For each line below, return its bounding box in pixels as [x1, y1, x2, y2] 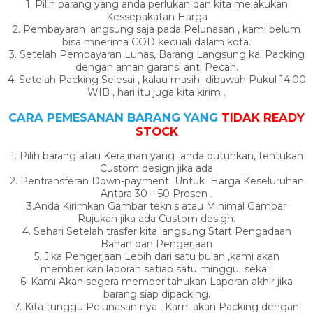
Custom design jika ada [100, 162, 213, 175]
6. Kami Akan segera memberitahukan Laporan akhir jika [20, 275, 293, 289]
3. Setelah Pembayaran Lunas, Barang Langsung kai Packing [8, 48, 305, 61]
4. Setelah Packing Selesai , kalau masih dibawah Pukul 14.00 [7, 73, 306, 87]
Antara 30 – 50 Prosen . [101, 187, 212, 201]
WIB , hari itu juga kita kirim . [87, 86, 226, 99]
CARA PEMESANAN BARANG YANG [8, 110, 221, 124]
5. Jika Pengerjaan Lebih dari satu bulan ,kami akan [34, 250, 279, 263]
